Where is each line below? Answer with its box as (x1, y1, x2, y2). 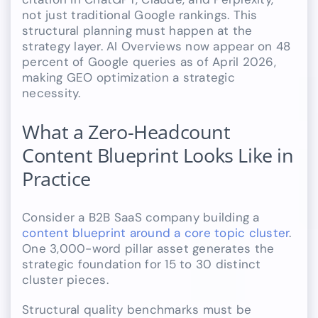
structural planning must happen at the (22, 23, 253, 39)
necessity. (22, 85, 81, 102)
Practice (22, 165, 91, 192)
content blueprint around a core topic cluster (22, 224, 290, 241)
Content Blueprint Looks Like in (22, 142, 294, 169)
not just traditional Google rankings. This (22, 7, 258, 23)
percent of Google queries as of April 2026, (22, 54, 276, 70)
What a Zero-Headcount (22, 119, 231, 146)
